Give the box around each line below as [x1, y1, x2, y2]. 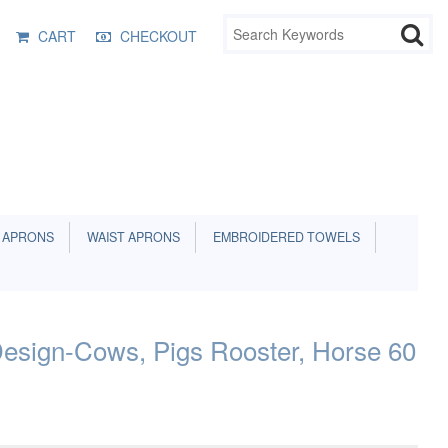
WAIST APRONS [81, 228, 180, 246]
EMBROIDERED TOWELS [207, 228, 360, 246]
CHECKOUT [120, 26, 197, 46]
